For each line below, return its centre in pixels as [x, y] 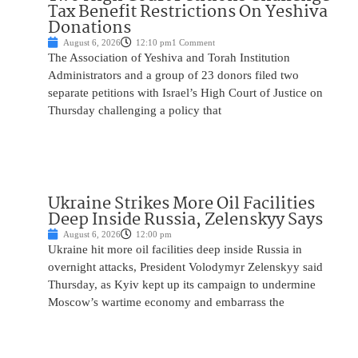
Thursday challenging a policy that [135, 111]
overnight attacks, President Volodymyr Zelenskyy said [185, 267]
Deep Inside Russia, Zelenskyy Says [185, 220]
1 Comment [193, 43]
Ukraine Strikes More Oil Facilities [181, 204]
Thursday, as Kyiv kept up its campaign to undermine [182, 285]
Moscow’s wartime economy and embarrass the [166, 302]
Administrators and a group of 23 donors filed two [173, 76]
